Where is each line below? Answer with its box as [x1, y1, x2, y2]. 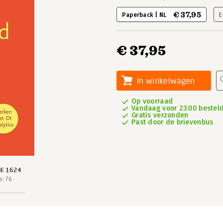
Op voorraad [131, 97, 173, 106]
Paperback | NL [122, 11, 168, 18]
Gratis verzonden [131, 111, 189, 119]
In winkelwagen [137, 76, 195, 85]
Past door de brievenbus [131, 118, 214, 126]
